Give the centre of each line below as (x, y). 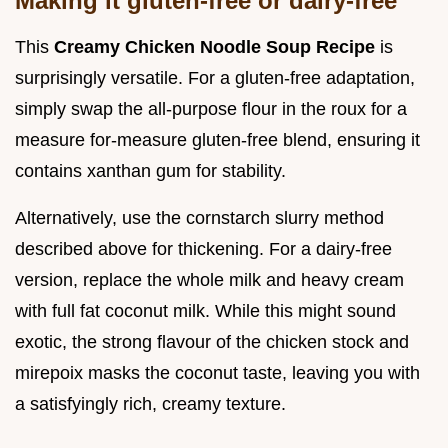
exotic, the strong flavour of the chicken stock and (212, 341)
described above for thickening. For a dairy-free (203, 248)
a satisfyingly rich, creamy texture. (150, 403)
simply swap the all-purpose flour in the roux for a (211, 108)
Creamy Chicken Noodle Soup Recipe (217, 46)
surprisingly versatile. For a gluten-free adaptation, (215, 77)
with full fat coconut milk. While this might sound (205, 310)
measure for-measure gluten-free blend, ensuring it (217, 139)
